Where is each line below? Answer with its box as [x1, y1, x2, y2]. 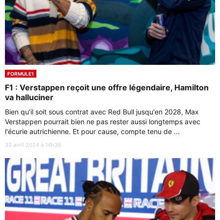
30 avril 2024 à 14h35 [5, 141, 61, 148]
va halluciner [5, 92, 54, 102]
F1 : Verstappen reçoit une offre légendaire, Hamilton [5, 82, 209, 92]
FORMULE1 [7, 70, 34, 77]
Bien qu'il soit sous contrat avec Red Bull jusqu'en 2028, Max [5, 107, 199, 116]
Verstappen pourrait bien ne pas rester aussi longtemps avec [5, 117, 200, 126]
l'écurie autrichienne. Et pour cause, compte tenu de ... [5, 127, 180, 136]
